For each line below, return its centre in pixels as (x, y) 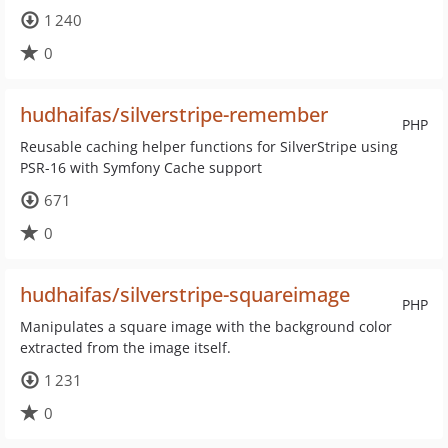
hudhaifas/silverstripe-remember (174, 114)
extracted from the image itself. (125, 347)
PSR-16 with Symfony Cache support (141, 167)
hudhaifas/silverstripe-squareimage (185, 294)
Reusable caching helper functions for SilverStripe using (209, 146)
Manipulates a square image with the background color (206, 326)
